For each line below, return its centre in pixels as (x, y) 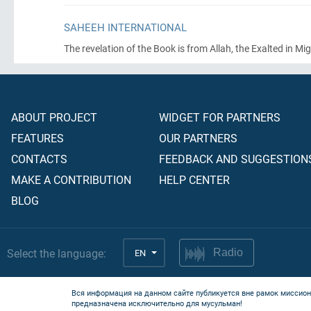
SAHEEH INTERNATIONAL (125, 27)
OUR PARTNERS (198, 138)
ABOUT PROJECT (54, 117)
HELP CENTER (194, 179)
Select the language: (57, 253)
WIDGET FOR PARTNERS (220, 117)
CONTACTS (39, 159)
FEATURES (37, 138)
